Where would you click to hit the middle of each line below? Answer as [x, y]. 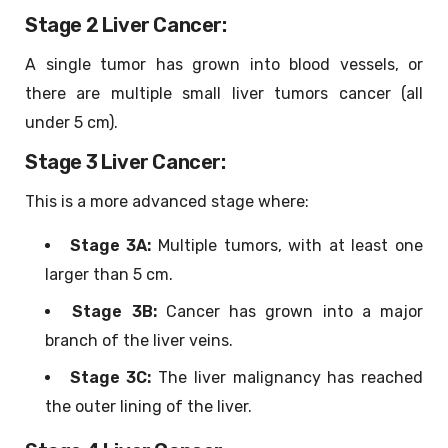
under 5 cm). [71, 123]
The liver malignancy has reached [287, 378]
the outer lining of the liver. [148, 407]
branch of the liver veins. [139, 341]
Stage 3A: [110, 246]
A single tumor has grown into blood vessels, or [224, 65]
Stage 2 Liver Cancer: [126, 25]
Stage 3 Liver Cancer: [125, 162]
